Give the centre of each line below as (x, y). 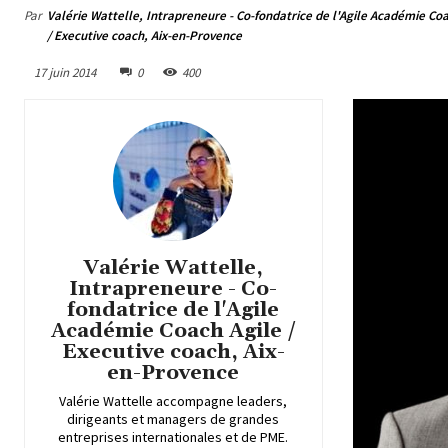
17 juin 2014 (65, 72)
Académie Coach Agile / (173, 330)
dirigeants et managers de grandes (173, 418)
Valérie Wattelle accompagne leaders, (173, 400)
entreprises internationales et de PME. (173, 436)
